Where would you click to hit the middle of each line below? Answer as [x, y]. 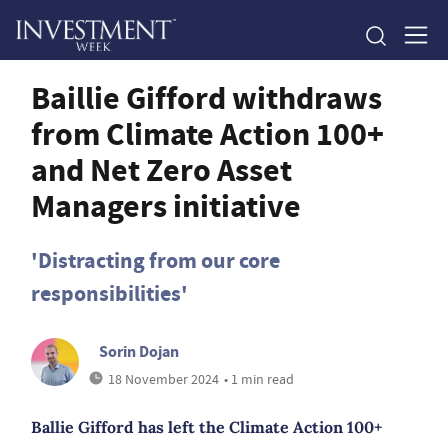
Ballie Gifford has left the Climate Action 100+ [206, 427]
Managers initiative [166, 206]
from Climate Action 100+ [207, 134]
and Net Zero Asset [161, 170]
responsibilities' [109, 293]
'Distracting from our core [155, 260]
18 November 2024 [163, 379]
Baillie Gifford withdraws [206, 98]
